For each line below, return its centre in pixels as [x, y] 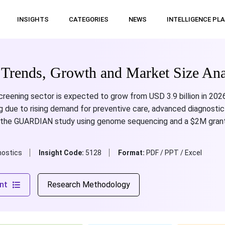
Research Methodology [88, 185]
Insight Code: [62, 153]
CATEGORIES [88, 19]
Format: [132, 153]
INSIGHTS [33, 19]
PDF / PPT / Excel [174, 153]
